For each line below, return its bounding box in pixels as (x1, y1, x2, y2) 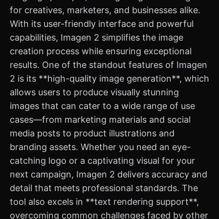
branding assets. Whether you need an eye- (10, 142, 191, 152)
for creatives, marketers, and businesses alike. (10, 5, 200, 15)
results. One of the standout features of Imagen (10, 60, 207, 70)
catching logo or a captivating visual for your (10, 155, 195, 166)
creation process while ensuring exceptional (10, 46, 192, 56)
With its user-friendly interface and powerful (10, 19, 194, 29)
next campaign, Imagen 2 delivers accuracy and (10, 169, 207, 179)
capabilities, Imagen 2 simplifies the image (10, 32, 183, 43)
